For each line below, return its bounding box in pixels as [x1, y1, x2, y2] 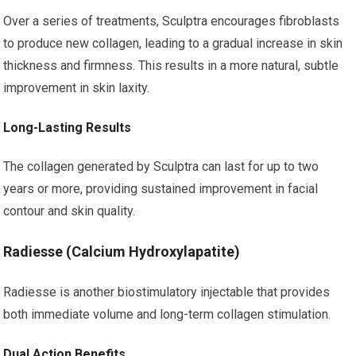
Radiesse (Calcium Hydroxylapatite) [3, 243, 241, 260]
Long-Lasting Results [3, 120, 132, 135]
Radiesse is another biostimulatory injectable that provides [3, 284, 331, 300]
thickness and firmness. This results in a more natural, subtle [3, 58, 339, 73]
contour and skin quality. [3, 203, 136, 219]
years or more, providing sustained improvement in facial [3, 181, 319, 196]
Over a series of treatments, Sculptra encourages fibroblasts [3, 14, 340, 29]
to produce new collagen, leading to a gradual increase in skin [3, 36, 343, 51]
